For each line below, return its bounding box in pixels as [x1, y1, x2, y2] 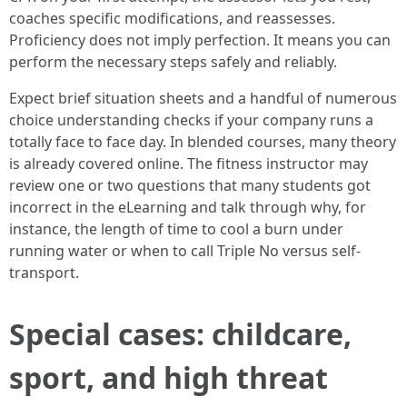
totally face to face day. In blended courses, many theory [9, 132, 396, 152]
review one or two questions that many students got [9, 175, 371, 195]
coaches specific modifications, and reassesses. [9, 8, 335, 28]
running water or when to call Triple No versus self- [9, 241, 361, 261]
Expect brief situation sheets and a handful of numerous [9, 88, 397, 108]
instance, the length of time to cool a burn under [9, 219, 343, 239]
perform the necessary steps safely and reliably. [9, 52, 337, 72]
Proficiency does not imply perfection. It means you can [9, 30, 391, 50]
